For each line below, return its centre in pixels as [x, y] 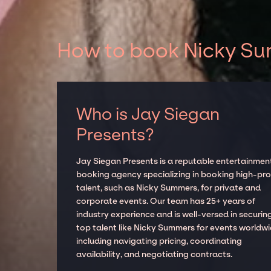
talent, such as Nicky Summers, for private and [169, 188]
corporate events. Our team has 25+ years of [166, 201]
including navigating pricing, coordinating [159, 241]
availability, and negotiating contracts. [155, 255]
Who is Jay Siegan [148, 114]
